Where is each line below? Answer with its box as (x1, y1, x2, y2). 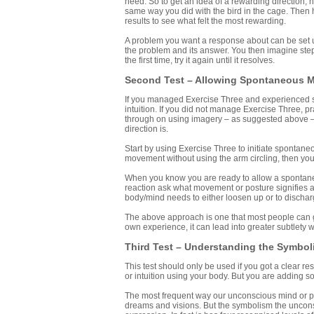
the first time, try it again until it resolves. (125, 55, 275, 66)
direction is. (125, 124, 168, 135)
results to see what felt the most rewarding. (125, 16, 286, 27)
